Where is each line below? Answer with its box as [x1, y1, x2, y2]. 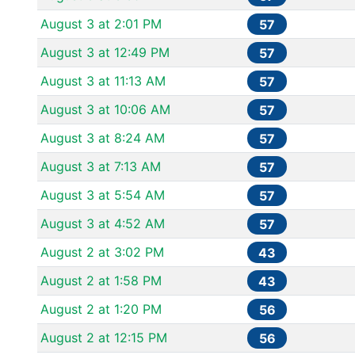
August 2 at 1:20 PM [40, 301, 162, 317]
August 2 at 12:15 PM [40, 330, 167, 345]
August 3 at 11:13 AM [40, 73, 166, 89]
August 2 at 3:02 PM [40, 244, 164, 260]
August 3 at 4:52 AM [40, 216, 165, 231]
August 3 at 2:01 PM [40, 16, 162, 32]
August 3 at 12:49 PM [40, 44, 170, 60]
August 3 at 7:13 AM [40, 158, 161, 174]
